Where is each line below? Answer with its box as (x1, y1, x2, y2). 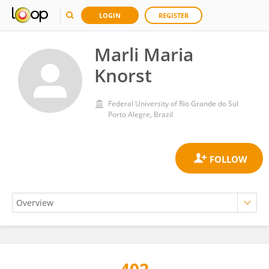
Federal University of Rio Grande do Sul (108, 98, 238, 109)
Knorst (94, 63, 152, 88)
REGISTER (159, 11, 189, 20)
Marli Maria (94, 42, 193, 67)
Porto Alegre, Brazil (108, 109, 173, 119)
